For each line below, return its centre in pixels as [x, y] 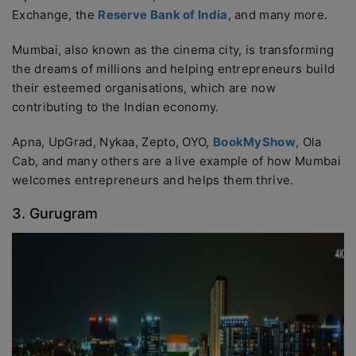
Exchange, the [55, 15]
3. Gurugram [55, 213]
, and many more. [279, 15]
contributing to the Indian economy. [117, 107]
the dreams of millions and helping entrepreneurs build [174, 69]
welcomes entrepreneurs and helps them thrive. [153, 180]
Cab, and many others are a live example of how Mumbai [176, 161]
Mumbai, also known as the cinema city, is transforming [173, 50]
